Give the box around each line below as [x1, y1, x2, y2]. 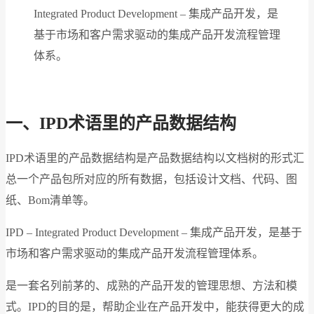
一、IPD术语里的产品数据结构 [6, 114, 236, 132]
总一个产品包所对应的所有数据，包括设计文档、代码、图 [6, 172, 297, 185]
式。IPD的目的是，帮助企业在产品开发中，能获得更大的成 [6, 300, 304, 313]
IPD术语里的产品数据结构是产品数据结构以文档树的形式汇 [6, 151, 304, 164]
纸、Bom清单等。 [6, 193, 95, 206]
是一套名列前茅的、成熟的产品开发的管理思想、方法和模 [6, 279, 297, 292]
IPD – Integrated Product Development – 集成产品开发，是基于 [6, 226, 302, 238]
